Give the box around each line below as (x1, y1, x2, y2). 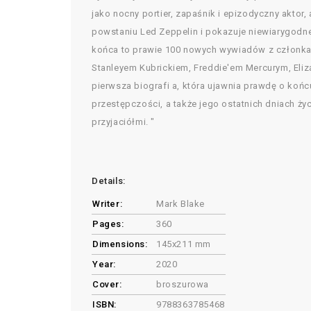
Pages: (92, 219, 124, 229)
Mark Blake (156, 199, 205, 209)
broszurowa (156, 279, 209, 289)
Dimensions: (92, 239, 148, 249)
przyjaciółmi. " (92, 117, 155, 127)
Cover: (92, 279, 122, 289)
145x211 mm (156, 239, 211, 249)
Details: (92, 176, 126, 186)
